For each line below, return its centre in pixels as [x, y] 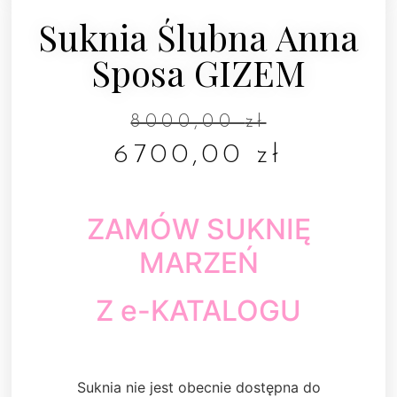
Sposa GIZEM [198, 72]
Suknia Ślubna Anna [198, 36]
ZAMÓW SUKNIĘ [198, 230]
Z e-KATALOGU [198, 311]
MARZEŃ [198, 263]
